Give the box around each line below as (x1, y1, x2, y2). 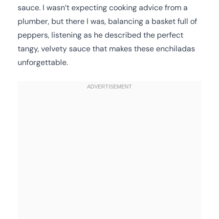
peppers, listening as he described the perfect (18, 29, 183, 40)
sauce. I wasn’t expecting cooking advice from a (18, 2, 188, 13)
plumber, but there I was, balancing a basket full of (18, 16, 197, 26)
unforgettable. (18, 57, 68, 67)
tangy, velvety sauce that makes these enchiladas (18, 43, 195, 54)
